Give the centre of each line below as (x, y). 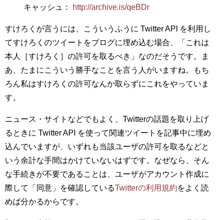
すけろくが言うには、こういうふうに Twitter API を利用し (108, 28)
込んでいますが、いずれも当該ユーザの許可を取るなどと (107, 146)
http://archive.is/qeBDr (111, 7)
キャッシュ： (48, 7)
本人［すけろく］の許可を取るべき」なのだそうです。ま (107, 56)
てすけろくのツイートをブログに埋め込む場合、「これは (107, 42)
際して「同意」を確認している (60, 188)
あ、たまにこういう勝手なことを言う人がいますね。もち (107, 70)
